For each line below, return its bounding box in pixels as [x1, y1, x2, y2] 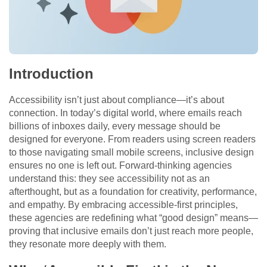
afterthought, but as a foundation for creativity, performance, [9, 186, 257, 197]
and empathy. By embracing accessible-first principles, [9, 199, 238, 210]
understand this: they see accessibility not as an [9, 173, 210, 184]
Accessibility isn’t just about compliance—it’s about [9, 94, 224, 105]
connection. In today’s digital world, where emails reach [9, 107, 242, 118]
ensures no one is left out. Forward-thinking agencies [9, 160, 232, 170]
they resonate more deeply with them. [9, 238, 166, 249]
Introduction [9, 65, 94, 82]
